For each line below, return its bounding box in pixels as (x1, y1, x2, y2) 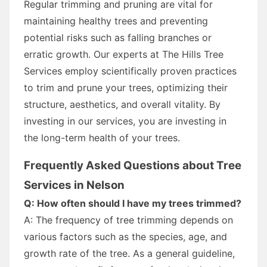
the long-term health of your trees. (24, 131, 180, 144)
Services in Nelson (24, 178, 125, 192)
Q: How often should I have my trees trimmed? (24, 197, 241, 209)
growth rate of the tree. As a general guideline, (24, 247, 235, 259)
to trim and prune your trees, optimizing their (24, 81, 228, 94)
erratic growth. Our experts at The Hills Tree (24, 48, 223, 60)
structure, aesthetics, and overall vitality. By (24, 98, 221, 110)
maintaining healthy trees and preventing (24, 14, 208, 27)
